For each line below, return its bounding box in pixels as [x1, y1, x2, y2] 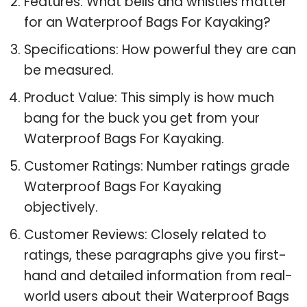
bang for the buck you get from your [24, 108, 260, 127]
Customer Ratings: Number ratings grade [24, 156, 290, 175]
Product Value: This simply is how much [24, 88, 274, 107]
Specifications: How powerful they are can [24, 40, 296, 59]
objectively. [24, 197, 98, 217]
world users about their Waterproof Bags [24, 286, 289, 306]
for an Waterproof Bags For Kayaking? [24, 12, 271, 32]
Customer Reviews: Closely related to [24, 225, 267, 244]
